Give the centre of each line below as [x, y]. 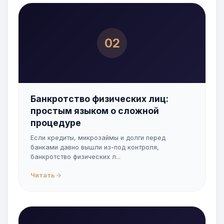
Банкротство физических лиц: [99, 99]
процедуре [56, 123]
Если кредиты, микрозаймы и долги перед [98, 138]
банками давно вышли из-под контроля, [95, 147]
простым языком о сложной [95, 111]
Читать [43, 175]
